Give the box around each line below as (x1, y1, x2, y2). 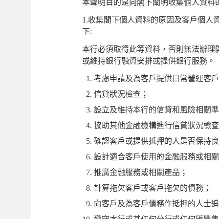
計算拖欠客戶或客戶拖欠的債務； (94, 184, 211, 192)
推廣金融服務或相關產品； (94, 168, 188, 176)
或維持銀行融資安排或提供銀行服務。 (82, 57, 215, 65)
